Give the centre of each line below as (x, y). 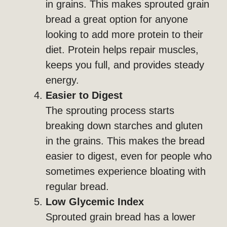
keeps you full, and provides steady (125, 65)
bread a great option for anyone (117, 20)
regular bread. (77, 187)
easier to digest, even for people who (129, 156)
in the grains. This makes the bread (125, 141)
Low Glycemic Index (95, 202)
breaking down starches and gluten (124, 126)
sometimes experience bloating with (126, 172)
